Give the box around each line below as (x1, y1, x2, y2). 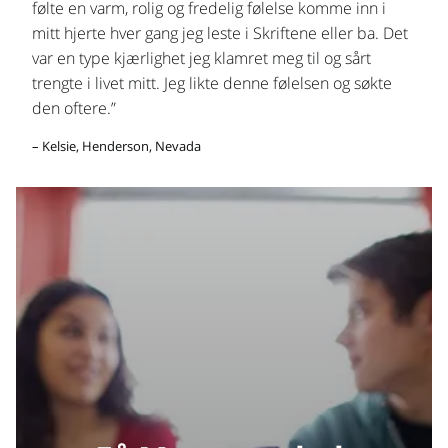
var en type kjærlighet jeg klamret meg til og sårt (32, 46, 371, 69)
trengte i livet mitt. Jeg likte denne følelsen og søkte (32, 71, 392, 94)
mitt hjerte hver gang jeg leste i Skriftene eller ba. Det (32, 21, 408, 44)
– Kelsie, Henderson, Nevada (32, 136, 201, 155)
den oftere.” (32, 96, 116, 119)
